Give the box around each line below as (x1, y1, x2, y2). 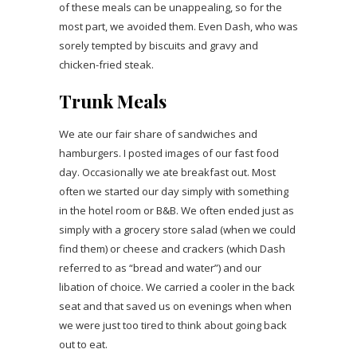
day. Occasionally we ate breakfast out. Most (59, 164, 276, 179)
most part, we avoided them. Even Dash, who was (59, 18, 298, 33)
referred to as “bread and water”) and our (59, 260, 261, 275)
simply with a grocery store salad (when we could (59, 222, 296, 237)
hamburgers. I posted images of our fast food (59, 145, 279, 160)
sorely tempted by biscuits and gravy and (59, 37, 258, 53)
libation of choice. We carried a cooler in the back (59, 279, 295, 294)
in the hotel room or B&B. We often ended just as (59, 202, 294, 218)
